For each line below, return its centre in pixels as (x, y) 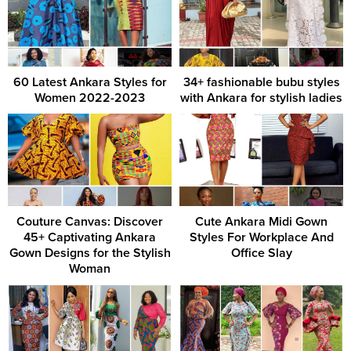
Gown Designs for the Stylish (90, 253)
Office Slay (261, 253)
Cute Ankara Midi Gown (261, 221)
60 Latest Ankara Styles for (90, 83)
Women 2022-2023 (90, 98)
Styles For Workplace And (261, 237)
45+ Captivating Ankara (90, 237)
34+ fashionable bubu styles (261, 83)
